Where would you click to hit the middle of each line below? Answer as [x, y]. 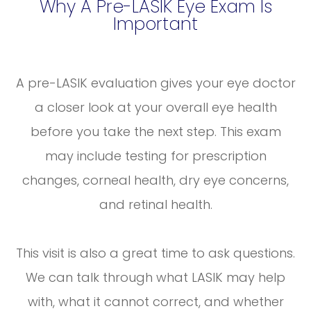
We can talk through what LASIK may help [155, 278]
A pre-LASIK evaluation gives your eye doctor [155, 83]
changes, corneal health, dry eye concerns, [155, 180]
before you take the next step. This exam [155, 132]
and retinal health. [155, 205]
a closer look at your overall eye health [155, 108]
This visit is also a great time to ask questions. [155, 253]
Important [155, 24]
